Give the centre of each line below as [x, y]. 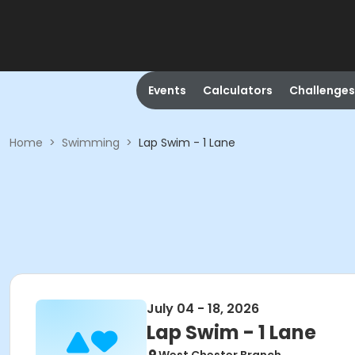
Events [167, 90]
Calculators [237, 90]
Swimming [91, 143]
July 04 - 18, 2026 [203, 309]
